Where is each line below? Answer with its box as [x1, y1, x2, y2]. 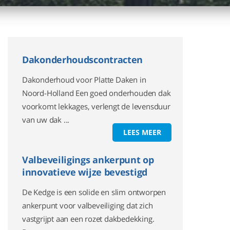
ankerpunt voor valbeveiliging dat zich [22, 200, 153, 210]
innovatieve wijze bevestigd [22, 166, 147, 178]
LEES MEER [123, 127, 161, 137]
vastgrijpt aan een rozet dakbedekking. [22, 214, 155, 224]
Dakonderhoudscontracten [22, 53, 143, 66]
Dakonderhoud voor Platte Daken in [22, 74, 146, 85]
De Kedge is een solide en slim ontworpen [22, 187, 166, 197]
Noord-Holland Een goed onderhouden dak [22, 88, 171, 98]
